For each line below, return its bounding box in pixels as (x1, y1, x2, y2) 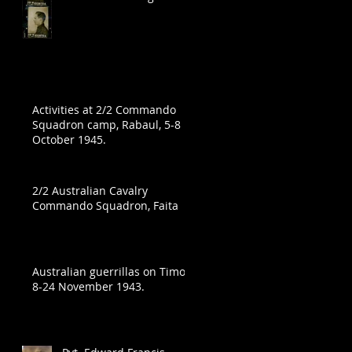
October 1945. (32, 132, 106, 148)
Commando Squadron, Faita (32, 198, 178, 214)
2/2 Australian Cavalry (32, 183, 148, 199)
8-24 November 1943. (32, 279, 145, 295)
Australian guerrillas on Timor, (32, 264, 192, 280)
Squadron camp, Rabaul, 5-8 (32, 117, 181, 133)
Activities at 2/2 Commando (32, 102, 176, 118)
